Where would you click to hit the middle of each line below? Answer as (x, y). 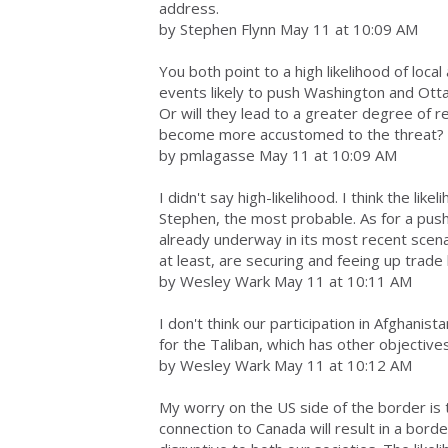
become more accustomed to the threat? (301, 134)
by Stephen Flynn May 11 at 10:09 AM (288, 29)
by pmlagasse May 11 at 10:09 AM (278, 155)
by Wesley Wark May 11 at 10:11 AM (285, 281)
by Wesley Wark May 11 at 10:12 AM (285, 365)
